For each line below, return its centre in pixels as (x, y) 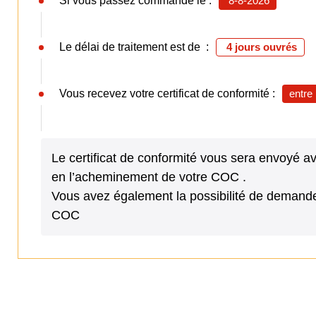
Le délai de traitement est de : (134, 47)
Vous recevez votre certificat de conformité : (167, 94)
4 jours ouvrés (262, 47)
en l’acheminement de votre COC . (149, 177)
